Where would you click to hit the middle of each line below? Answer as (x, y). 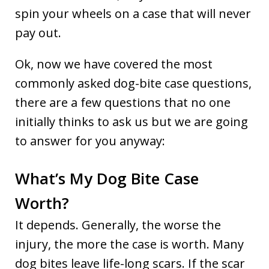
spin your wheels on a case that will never (133, 13)
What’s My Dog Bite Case (107, 178)
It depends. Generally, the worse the (118, 225)
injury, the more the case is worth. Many (129, 244)
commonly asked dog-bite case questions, (133, 83)
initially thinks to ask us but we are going (131, 121)
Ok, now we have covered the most (114, 64)
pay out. (38, 32)
